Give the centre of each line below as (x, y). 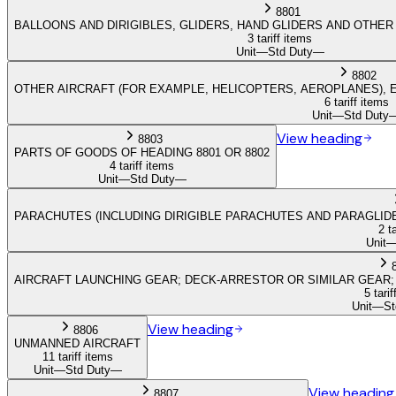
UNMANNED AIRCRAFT (77, 343)
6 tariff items (356, 102)
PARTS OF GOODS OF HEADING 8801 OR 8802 (142, 152)
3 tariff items (280, 38)
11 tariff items (77, 356)
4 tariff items (142, 165)
